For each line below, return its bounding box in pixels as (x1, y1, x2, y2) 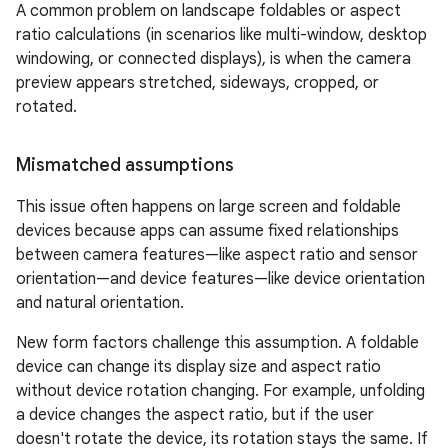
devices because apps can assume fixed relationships (16, 221, 399, 242)
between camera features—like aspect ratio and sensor (16, 245, 418, 266)
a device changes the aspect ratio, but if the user (16, 405, 374, 426)
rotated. (16, 97, 77, 118)
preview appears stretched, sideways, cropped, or (16, 73, 379, 94)
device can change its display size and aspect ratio (16, 357, 381, 378)
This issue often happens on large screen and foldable (16, 197, 401, 218)
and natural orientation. (16, 293, 184, 314)
